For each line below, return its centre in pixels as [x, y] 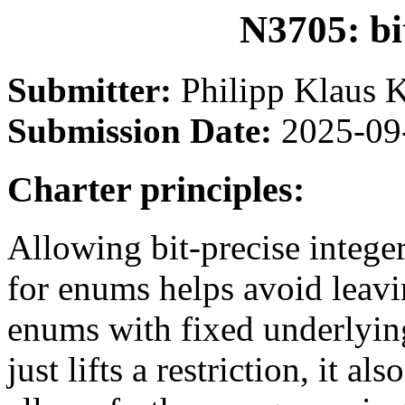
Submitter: [94, 89]
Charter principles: [156, 189]
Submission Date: [144, 130]
